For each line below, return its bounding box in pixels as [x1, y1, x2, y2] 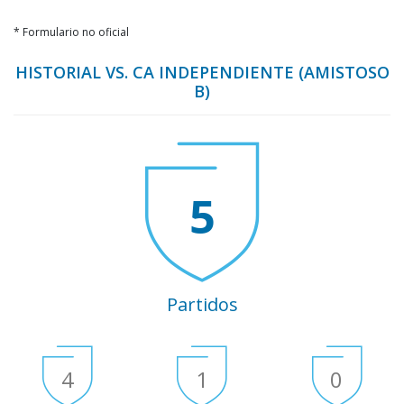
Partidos [166, 292, 238, 317]
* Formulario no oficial [14, 24, 129, 41]
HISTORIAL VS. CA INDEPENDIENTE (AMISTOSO [14, 61, 390, 84]
